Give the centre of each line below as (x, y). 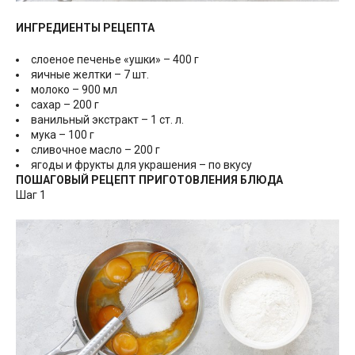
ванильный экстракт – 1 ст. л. (107, 120)
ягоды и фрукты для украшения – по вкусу (141, 165)
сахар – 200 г (65, 105)
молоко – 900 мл (74, 90)
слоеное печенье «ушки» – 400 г (115, 60)
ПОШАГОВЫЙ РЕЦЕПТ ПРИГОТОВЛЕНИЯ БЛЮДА (149, 180)
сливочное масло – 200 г (95, 150)
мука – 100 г (63, 135)
